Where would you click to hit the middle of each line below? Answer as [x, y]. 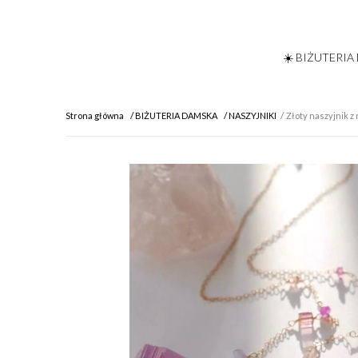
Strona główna [95, 115]
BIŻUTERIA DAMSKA [176, 115]
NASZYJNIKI [253, 115]
